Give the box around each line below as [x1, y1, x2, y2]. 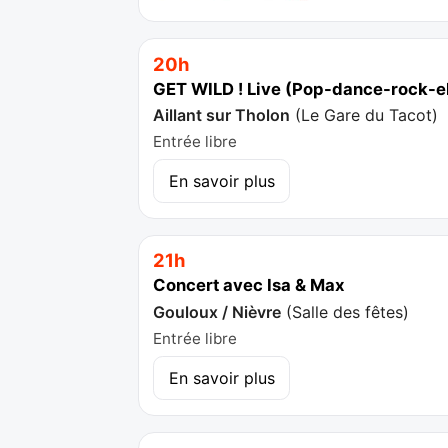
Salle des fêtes [292, 301, 404, 322]
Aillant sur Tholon [153, 104, 291, 125]
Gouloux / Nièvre [153, 301, 282, 322]
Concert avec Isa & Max [153, 275, 346, 296]
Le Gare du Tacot [301, 104, 433, 125]
